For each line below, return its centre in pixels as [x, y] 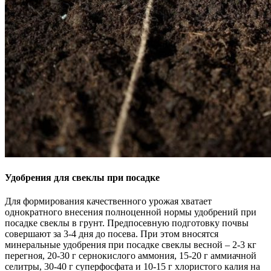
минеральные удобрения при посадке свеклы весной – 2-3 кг [131, 245]
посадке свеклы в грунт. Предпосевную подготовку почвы [127, 223]
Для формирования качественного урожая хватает [108, 201]
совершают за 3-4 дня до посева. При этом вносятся [112, 234]
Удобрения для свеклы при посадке [82, 178]
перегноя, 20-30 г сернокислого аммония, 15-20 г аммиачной [131, 256]
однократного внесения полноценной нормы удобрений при [131, 212]
